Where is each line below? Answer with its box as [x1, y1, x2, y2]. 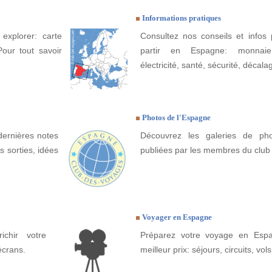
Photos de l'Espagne [142, 113, 211, 123]
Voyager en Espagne [142, 212, 212, 222]
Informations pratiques [142, 13, 221, 23]
